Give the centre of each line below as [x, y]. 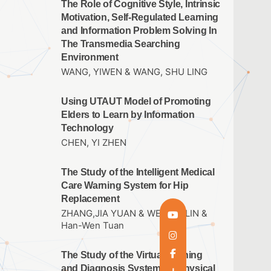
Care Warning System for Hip [125, 185]
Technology [87, 128]
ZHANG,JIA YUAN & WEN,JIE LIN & [134, 214]
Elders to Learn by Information [128, 114]
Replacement [90, 198]
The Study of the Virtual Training [132, 255]
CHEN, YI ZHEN [94, 142]
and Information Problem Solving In [139, 30]
